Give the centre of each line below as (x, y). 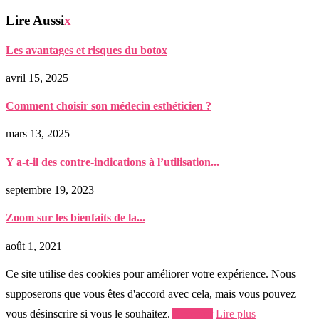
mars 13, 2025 (38, 134)
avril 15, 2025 (37, 78)
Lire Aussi (35, 21)
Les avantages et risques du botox (87, 50)
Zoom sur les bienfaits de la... (75, 218)
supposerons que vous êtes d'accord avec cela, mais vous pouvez (151, 293)
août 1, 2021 (34, 246)
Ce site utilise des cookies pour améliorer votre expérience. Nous (151, 273)
